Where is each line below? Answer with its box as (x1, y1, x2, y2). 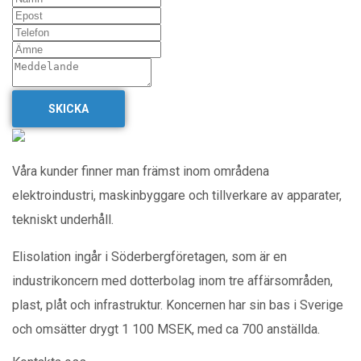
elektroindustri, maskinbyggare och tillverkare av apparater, (12, 187, 342, 203)
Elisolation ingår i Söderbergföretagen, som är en (12, 248, 287, 264)
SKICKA (48, 102, 89, 115)
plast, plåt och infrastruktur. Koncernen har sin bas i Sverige (12, 297, 343, 313)
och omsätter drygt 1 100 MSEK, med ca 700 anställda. (12, 321, 320, 337)
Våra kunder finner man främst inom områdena (12, 163, 269, 179)
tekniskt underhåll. (12, 211, 114, 227)
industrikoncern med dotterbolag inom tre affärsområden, (12, 272, 333, 288)
